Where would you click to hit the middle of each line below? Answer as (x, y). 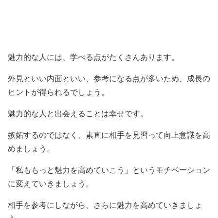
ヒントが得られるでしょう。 (58, 92)
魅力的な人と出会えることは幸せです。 (78, 114)
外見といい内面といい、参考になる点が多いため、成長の (109, 79)
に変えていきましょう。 (51, 184)
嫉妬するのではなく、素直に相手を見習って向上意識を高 (109, 135)
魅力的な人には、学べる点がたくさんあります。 (93, 57)
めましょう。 (31, 149)
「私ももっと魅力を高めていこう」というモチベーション (109, 170)
